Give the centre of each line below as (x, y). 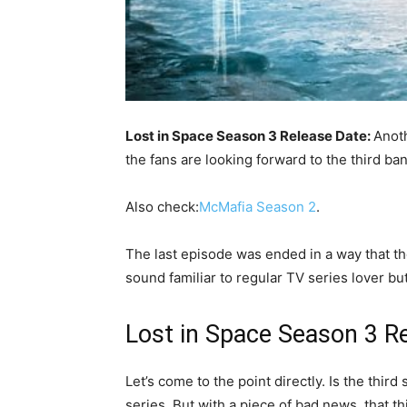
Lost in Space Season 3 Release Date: (249, 135)
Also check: (162, 206)
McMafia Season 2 (258, 206)
